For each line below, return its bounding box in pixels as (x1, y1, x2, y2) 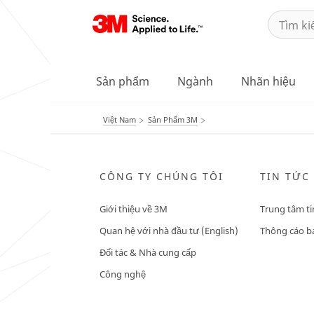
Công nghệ (100, 268, 146, 280)
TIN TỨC (259, 170, 310, 183)
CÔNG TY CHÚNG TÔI (100, 170, 224, 183)
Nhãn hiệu (241, 74, 296, 89)
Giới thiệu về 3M (100, 203, 168, 215)
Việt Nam (103, 114, 136, 125)
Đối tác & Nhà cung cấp (100, 246, 196, 259)
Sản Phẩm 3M (148, 114, 198, 125)
